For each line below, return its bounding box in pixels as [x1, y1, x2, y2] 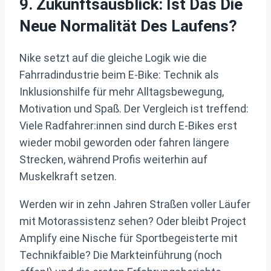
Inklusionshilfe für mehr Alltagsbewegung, [19, 85, 224, 99]
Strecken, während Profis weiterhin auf [19, 153, 207, 166]
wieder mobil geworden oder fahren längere [19, 136, 229, 149]
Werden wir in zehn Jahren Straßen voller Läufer [19, 198, 250, 211]
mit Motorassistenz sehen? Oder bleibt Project [19, 215, 246, 228]
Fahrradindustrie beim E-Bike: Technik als [19, 68, 219, 82]
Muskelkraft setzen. [19, 170, 117, 183]
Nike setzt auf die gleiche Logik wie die [19, 51, 207, 65]
